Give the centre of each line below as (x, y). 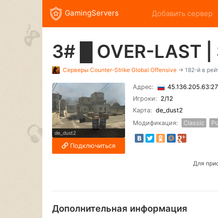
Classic (194, 123)
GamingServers (91, 13)
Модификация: (155, 123)
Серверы (76, 70)
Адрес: (143, 87)
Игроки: (145, 99)
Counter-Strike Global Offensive (133, 70)
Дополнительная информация (120, 209)
